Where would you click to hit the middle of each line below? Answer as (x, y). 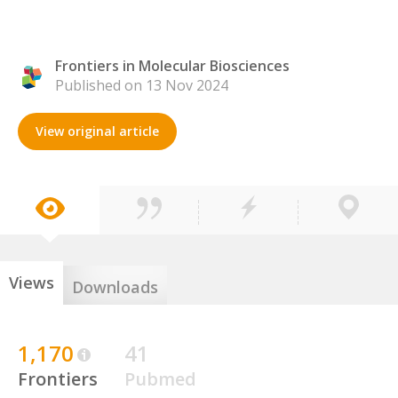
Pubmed (160, 379)
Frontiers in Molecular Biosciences (172, 66)
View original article (97, 131)
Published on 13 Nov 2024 (142, 85)
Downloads (115, 287)
